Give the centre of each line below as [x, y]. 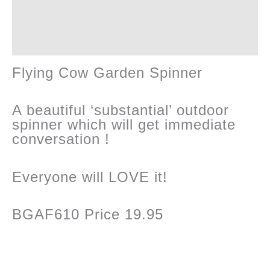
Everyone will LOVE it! [90, 177]
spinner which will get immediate [124, 125]
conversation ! [61, 139]
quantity [29, 22]
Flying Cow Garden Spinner [107, 72]
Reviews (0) [40, 35]
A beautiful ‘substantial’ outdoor [121, 110]
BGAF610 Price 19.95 [88, 215]
